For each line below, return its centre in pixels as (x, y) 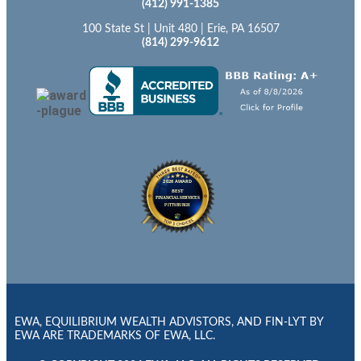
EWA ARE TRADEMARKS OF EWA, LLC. (115, 336)
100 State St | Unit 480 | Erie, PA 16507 (180, 29)
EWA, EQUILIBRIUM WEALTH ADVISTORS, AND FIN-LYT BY (169, 322)
